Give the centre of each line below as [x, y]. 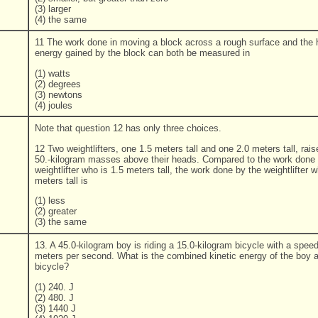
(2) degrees [58, 84]
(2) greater [56, 211]
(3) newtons [59, 94]
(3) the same [61, 221]
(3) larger [53, 9]
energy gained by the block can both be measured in [142, 53]
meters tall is [61, 180]
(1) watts [53, 73]
